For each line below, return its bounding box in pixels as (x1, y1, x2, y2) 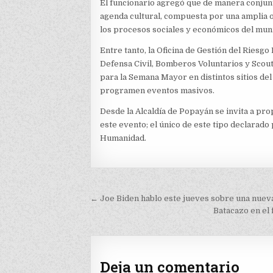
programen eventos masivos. (100, 86, 215, 95)
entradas (90, 223, 163, 246)
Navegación (90, 189, 190, 211)
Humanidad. (100, 133, 147, 143)
